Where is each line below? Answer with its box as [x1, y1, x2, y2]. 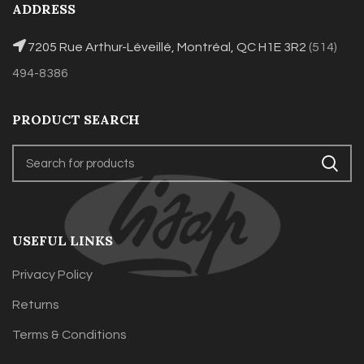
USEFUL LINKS [12, 232, 113, 249]
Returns [12, 298, 59, 312]
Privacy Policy [12, 268, 93, 282]
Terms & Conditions [12, 328, 127, 342]
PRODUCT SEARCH [12, 111, 140, 128]
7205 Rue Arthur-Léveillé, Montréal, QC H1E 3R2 [28, 41, 309, 54]
